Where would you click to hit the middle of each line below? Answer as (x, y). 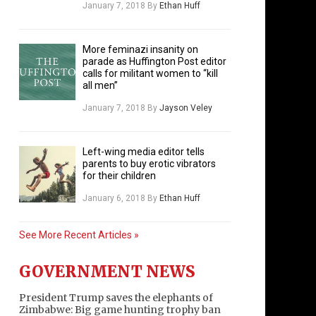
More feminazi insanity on (140, 50)
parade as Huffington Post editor (154, 62)
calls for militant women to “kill (150, 74)
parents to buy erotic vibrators (149, 164)
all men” (100, 86)
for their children (119, 176)
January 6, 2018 (114, 199)
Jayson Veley (186, 108)
